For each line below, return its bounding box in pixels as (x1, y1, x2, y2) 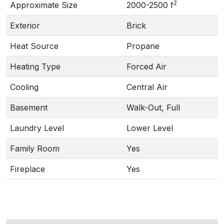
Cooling (10, 82, 38, 92)
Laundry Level (10, 123, 64, 133)
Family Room (10, 143, 59, 153)
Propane (126, 41, 159, 51)
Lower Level (126, 123, 173, 133)
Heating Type (10, 61, 60, 71)
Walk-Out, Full (126, 102, 180, 112)
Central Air (126, 82, 167, 92)
